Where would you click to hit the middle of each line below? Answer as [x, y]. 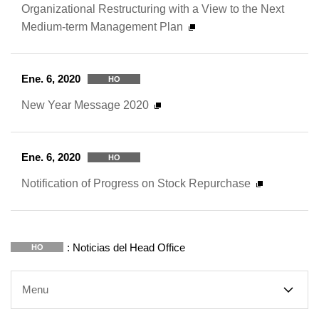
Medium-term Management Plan [102, 26]
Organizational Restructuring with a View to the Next [153, 9]
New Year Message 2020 [85, 105]
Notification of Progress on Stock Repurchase [136, 183]
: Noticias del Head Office [126, 247]
